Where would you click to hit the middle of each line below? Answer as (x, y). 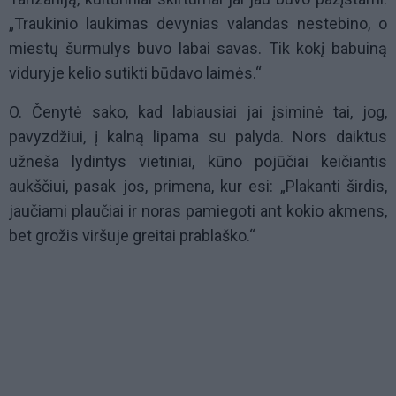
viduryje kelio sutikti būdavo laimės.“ (135, 73)
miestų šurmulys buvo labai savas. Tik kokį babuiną (198, 49)
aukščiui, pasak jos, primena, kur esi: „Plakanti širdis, (198, 187)
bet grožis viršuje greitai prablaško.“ (132, 236)
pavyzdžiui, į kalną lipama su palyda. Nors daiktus (198, 137)
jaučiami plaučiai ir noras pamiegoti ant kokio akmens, (198, 211)
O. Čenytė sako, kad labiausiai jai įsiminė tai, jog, (198, 112)
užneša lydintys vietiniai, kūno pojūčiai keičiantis (198, 162)
